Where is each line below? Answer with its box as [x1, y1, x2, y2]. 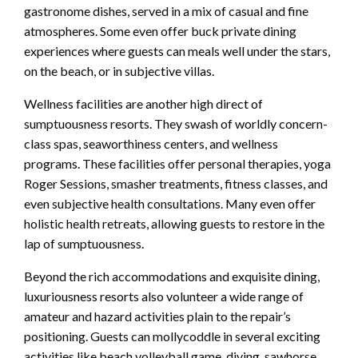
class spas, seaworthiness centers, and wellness [24, 135, 278, 151]
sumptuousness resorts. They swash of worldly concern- [24, 115, 328, 131]
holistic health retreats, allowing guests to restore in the [24, 215, 324, 231]
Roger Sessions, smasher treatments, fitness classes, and [24, 175, 328, 191]
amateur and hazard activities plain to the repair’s [24, 308, 291, 324]
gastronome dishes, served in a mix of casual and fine [24, 2, 308, 18]
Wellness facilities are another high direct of [24, 95, 263, 111]
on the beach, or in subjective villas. [24, 62, 214, 78]
